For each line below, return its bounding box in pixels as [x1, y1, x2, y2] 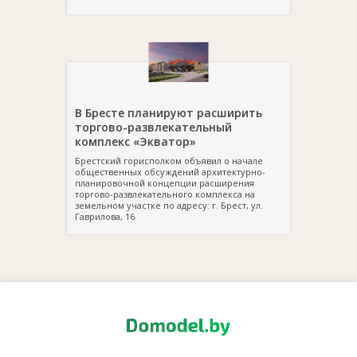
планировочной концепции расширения [75, 177, 254, 189]
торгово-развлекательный [75, 120, 232, 135]
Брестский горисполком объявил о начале [75, 155, 263, 167]
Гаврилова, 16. [75, 210, 137, 222]
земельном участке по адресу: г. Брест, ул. [75, 199, 263, 211]
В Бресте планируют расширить [75, 105, 262, 120]
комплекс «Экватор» [75, 134, 196, 149]
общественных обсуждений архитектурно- [75, 166, 265, 178]
